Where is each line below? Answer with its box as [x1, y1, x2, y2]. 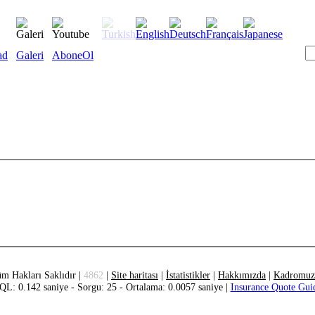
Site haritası [111, 269, 158, 281]
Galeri [16, 49, 44, 61]
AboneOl [52, 49, 94, 61]
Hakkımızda [218, 269, 266, 281]
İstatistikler [166, 269, 210, 281]
